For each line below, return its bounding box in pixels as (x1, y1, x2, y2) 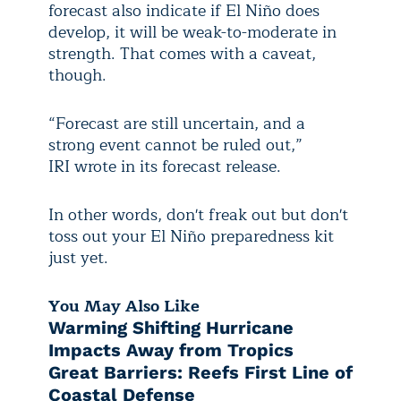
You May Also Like (48, 292, 200, 320)
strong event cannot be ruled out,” (48, 131, 303, 158)
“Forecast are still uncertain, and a (48, 109, 305, 137)
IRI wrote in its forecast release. (48, 152, 281, 180)
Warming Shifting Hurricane (48, 316, 294, 338)
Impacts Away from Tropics (48, 338, 294, 361)
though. (48, 61, 111, 89)
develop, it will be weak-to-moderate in (48, 18, 337, 46)
